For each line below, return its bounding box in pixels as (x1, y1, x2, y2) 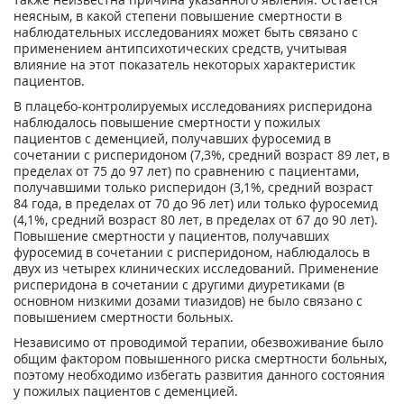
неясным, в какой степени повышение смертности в (14, 7, 342, 24)
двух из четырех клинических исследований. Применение (14, 260, 379, 277)
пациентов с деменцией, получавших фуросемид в (14, 130, 331, 147)
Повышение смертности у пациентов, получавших (14, 227, 329, 244)
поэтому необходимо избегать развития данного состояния (14, 366, 385, 383)
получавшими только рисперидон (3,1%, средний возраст (14, 179, 373, 196)
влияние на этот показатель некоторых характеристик (14, 56, 355, 73)
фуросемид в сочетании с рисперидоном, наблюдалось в (14, 243, 370, 261)
